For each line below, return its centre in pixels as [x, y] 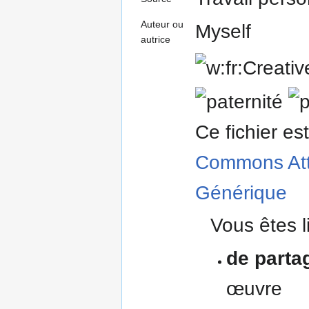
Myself [223, 31]
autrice [156, 39]
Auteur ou [162, 24]
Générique [241, 193]
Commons [239, 163]
